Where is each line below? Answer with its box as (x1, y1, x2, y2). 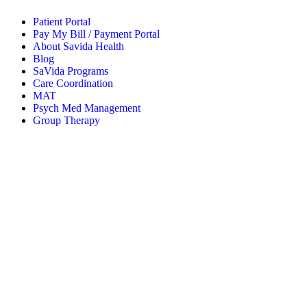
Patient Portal (33, 16, 90, 28)
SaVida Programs (33, 65, 108, 77)
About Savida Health (33, 40, 124, 53)
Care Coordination (33, 77, 113, 90)
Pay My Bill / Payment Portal (33, 28, 160, 40)
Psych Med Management (33, 102, 140, 114)
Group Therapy (33, 114, 100, 127)
